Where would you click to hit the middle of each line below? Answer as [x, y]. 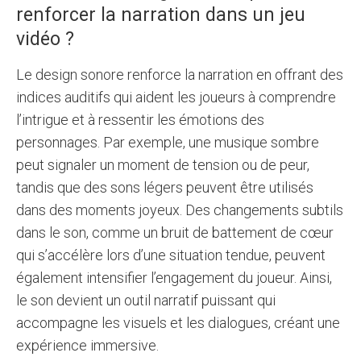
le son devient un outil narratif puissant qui [146, 300]
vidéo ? [45, 39]
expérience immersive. [87, 345]
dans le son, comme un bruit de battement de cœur [175, 232]
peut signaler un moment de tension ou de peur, [163, 165]
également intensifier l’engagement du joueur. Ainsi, [174, 278]
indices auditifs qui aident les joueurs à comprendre [176, 97]
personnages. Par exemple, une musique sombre [168, 142]
